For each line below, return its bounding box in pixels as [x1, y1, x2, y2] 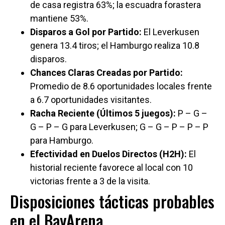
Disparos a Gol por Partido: [30, 27, 142, 38]
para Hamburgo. [30, 135, 93, 146]
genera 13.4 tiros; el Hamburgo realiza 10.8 [30, 40, 199, 51]
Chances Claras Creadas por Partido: [30, 67, 183, 78]
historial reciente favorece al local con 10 [30, 162, 193, 173]
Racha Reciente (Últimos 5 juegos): [30, 108, 176, 119]
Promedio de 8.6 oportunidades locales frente [30, 81, 212, 92]
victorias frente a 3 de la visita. [30, 176, 150, 187]
